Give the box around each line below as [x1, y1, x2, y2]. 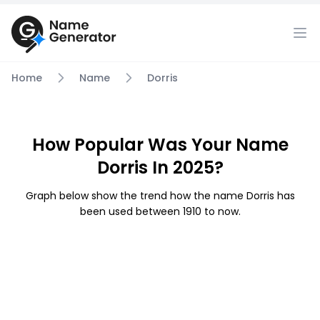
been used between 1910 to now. [79, 204, 241, 219]
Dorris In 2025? [96, 156, 224, 179]
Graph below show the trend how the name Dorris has [25, 189, 295, 203]
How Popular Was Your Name [31, 133, 289, 156]
